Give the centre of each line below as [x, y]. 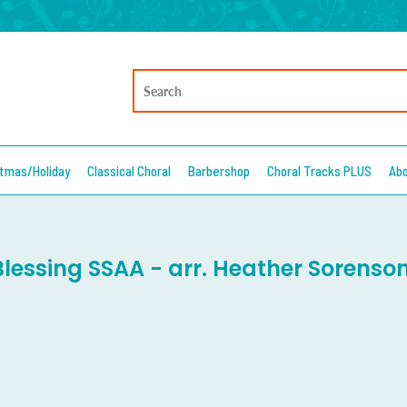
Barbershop [219, 170]
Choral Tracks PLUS [319, 170]
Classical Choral [129, 170]
